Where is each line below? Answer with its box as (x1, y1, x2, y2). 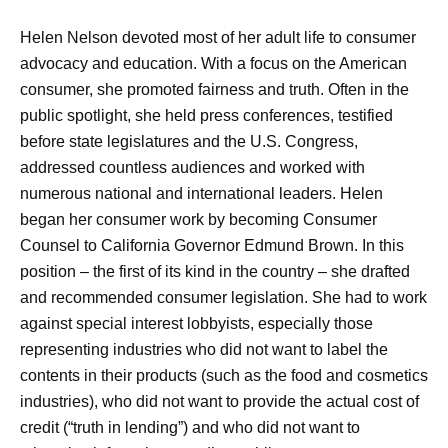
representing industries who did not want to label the (20, 341, 388, 358)
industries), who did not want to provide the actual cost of (20, 393, 419, 410)
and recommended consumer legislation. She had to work (20, 289, 427, 306)
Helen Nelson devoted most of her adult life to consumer (20, 29, 416, 46)
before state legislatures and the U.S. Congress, (20, 133, 358, 150)
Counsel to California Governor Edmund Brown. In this (20, 237, 404, 254)
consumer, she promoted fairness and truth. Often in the (20, 81, 409, 98)
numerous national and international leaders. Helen (20, 185, 383, 202)
